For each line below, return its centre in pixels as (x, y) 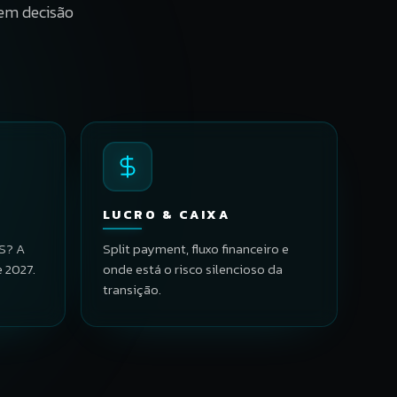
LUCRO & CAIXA (166, 214)
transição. (132, 289)
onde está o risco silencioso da (192, 269)
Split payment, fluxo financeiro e (195, 248)
